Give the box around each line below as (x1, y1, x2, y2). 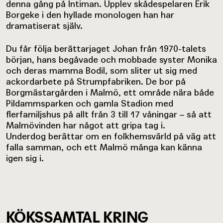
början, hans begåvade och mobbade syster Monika (6, 54, 217, 65)
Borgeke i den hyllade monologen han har (6, 9, 174, 20)
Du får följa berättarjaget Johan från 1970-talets (6, 43, 206, 54)
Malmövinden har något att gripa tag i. (6, 119, 165, 130)
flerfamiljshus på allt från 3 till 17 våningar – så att (6, 109, 212, 119)
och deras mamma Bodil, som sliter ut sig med (6, 65, 197, 76)
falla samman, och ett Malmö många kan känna (6, 141, 202, 152)
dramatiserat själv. (6, 20, 83, 31)
